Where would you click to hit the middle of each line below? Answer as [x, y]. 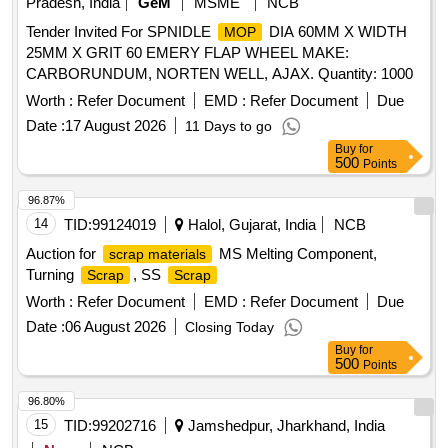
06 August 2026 [115, 327]
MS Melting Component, [296, 254]
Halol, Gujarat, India [250, 225]
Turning [52, 275]
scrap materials [157, 254]
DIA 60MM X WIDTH [336, 32]
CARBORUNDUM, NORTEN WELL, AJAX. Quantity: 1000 [219, 74]
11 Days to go [228, 126]
